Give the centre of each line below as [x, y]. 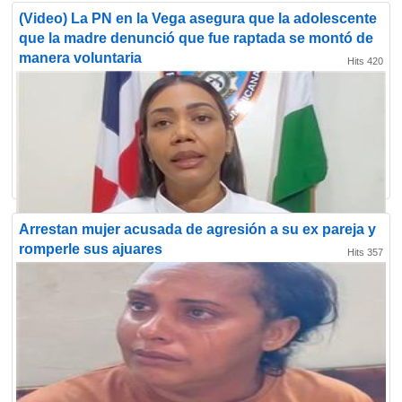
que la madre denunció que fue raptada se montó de [196, 38]
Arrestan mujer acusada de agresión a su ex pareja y [197, 229]
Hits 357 [365, 252]
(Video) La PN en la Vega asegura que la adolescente [198, 18]
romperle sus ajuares [91, 249]
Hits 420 [365, 61]
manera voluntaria [80, 58]
